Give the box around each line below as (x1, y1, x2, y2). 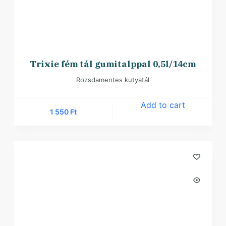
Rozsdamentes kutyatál (76, 75, 150, 84)
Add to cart (140, 99, 185, 110)
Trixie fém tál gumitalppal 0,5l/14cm (30, 58, 196, 70)
